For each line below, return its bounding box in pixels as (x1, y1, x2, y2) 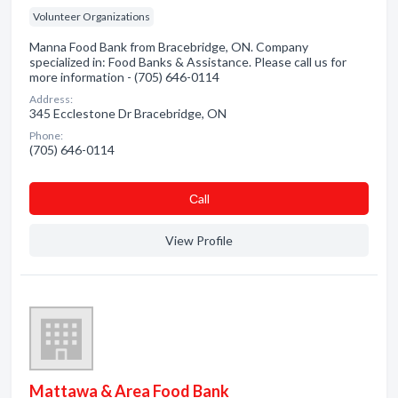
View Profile (165, 233, 233, 248)
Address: (29, 92, 73, 106)
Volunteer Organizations (33, 10, 150, 23)
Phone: (29, 129, 63, 142)
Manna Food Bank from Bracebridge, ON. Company (29, 39, 308, 54)
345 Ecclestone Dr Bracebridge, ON (29, 106, 227, 121)
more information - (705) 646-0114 (29, 69, 219, 84)
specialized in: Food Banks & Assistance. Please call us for (29, 54, 346, 69)
